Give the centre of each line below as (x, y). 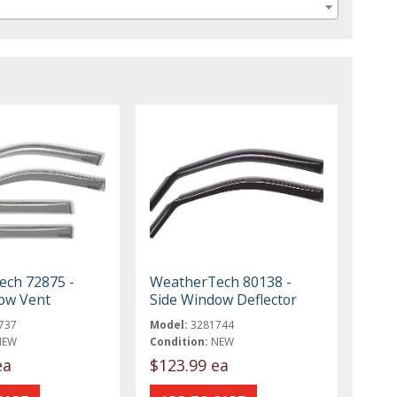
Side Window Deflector (224, 299)
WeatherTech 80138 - (221, 281)
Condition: (179, 341)
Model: (169, 324)
